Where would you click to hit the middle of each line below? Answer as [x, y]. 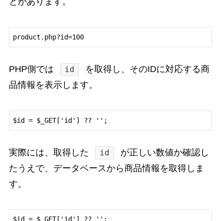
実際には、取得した [50, 152]
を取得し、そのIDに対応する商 [147, 69]
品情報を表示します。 [53, 85]
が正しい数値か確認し [164, 152]
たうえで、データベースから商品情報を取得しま [106, 168]
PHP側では [32, 69]
